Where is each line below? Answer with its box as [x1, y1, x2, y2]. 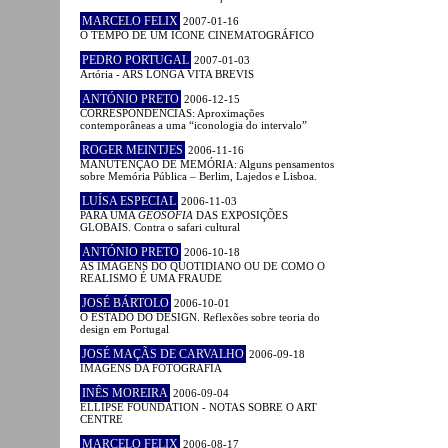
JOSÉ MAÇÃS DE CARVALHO [82, 346, 244, 361]
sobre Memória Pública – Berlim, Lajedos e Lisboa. [80, 169, 317, 182]
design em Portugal [80, 322, 169, 335]
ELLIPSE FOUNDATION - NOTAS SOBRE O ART [80, 400, 317, 413]
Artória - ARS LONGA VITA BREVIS [80, 67, 254, 80]
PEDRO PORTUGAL [82, 52, 189, 67]
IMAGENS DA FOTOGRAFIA [80, 361, 222, 374]
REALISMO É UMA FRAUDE [80, 271, 222, 284]
